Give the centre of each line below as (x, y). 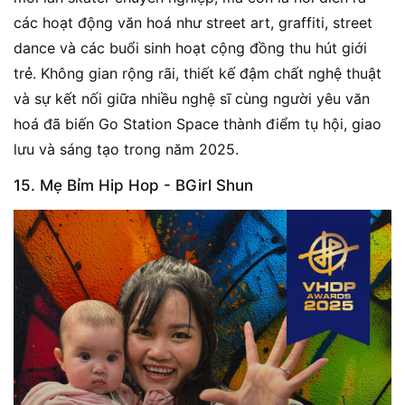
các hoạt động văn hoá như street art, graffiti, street (193, 23)
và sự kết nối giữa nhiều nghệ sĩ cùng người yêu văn (192, 99)
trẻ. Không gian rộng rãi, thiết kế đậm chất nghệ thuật (198, 74)
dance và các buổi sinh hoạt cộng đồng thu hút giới (190, 48)
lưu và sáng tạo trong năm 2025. (126, 150)
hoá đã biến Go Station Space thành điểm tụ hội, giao (198, 124)
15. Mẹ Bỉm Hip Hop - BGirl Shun (133, 186)
